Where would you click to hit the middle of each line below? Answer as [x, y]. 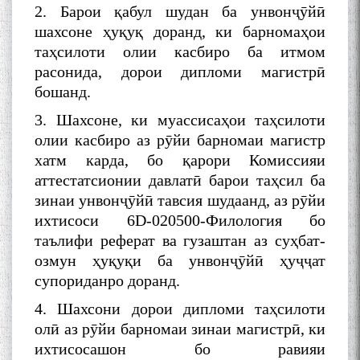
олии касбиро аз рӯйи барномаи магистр [180, 140]
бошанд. [63, 92]
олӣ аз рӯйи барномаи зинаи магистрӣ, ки [180, 329]
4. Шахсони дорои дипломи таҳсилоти [180, 309]
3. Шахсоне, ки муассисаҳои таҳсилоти [180, 120]
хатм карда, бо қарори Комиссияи [180, 160]
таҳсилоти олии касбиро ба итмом [180, 52]
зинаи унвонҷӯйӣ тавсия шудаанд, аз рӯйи [180, 200]
